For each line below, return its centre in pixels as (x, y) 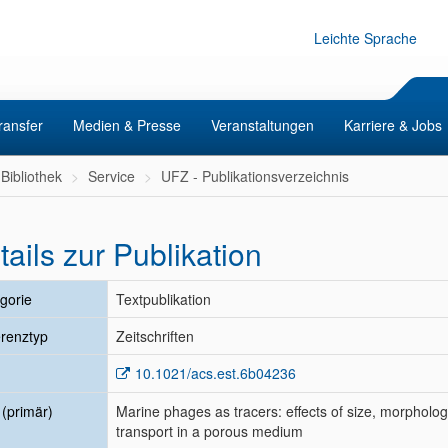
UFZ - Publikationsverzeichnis (255, 176)
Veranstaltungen (262, 125)
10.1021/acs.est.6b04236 (215, 373)
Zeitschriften (155, 336)
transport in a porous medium (209, 431)
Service (111, 176)
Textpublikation (163, 299)
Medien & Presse (127, 125)
